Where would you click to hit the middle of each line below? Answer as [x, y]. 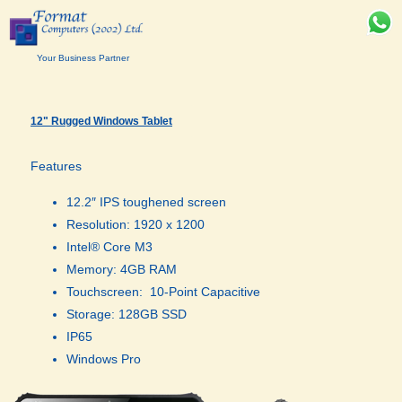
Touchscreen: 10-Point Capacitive [163, 291]
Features [56, 166]
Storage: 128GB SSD [127, 314]
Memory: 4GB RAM [122, 269]
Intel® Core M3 [109, 246]
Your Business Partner [83, 58]
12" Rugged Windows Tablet [101, 122]
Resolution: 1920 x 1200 [135, 224]
